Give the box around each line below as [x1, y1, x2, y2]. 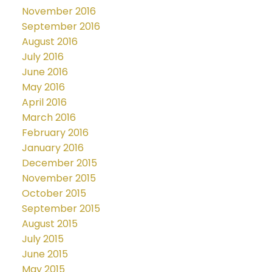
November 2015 [21, 171, 96, 186]
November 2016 [21, 4, 96, 19]
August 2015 [21, 217, 78, 231]
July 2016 [21, 50, 64, 64]
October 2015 [21, 186, 86, 201]
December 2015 [21, 156, 97, 171]
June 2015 [21, 247, 68, 262]
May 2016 [21, 80, 65, 95]
